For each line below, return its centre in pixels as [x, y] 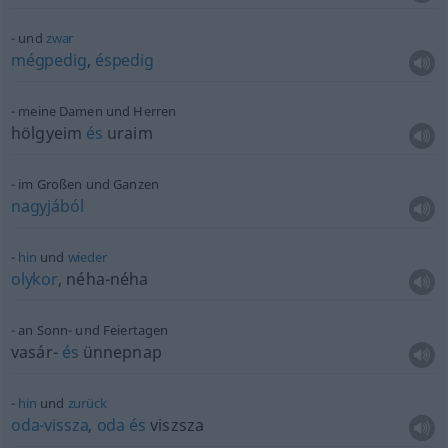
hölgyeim [48, 133]
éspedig [124, 60]
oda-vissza [49, 425]
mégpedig [48, 60]
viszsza [175, 425]
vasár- [36, 352]
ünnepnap [120, 352]
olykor [34, 279]
